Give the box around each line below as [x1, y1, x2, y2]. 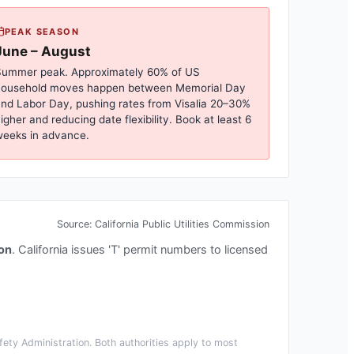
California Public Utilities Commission [95, 217, 269, 230]
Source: [57, 217, 95, 230]
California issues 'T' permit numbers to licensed [18, 242, 268, 257]
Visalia [174, 96, 207, 110]
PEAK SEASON [4, 25, 80, 37]
